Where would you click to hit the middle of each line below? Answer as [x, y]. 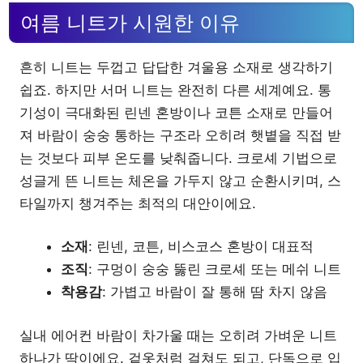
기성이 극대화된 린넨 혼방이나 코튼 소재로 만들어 [176, 112]
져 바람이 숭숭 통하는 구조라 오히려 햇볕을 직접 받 [180, 135]
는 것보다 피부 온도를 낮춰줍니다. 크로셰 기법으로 [178, 158]
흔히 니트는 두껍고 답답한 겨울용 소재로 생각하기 [176, 67]
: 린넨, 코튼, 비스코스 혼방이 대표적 [201, 247]
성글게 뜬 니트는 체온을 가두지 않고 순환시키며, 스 [180, 180]
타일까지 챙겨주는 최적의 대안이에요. [138, 203]
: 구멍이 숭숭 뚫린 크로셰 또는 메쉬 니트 [215, 269]
